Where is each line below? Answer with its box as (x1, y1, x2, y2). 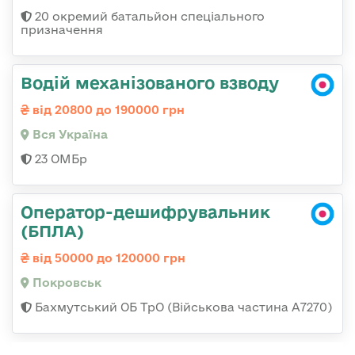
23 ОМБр (32, 152, 87, 166)
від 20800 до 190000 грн (29, 103, 185, 117)
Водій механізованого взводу (21, 73, 279, 93)
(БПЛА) (21, 221, 84, 241)
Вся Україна (29, 128, 108, 142)
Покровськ (29, 276, 101, 290)
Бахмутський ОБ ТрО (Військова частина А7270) (32, 300, 332, 315)
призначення (21, 23, 103, 37)
